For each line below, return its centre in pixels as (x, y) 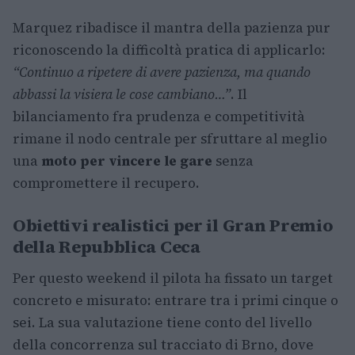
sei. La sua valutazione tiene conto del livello (162, 323)
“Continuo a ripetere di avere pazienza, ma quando (162, 73)
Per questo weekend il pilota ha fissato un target (173, 279)
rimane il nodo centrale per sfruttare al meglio (170, 139)
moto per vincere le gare (127, 161)
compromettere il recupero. (106, 183)
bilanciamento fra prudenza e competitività (159, 117)
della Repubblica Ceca (107, 247)
